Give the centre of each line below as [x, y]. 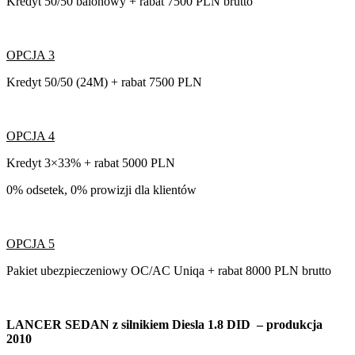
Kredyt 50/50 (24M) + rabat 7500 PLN [104, 82]
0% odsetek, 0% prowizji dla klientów [101, 189]
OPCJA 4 [31, 136]
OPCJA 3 [31, 55]
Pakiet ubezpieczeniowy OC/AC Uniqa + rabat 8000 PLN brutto [169, 270]
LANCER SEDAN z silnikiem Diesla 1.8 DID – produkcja [164, 324]
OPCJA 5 [31, 243]
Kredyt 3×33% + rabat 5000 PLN [91, 162]
